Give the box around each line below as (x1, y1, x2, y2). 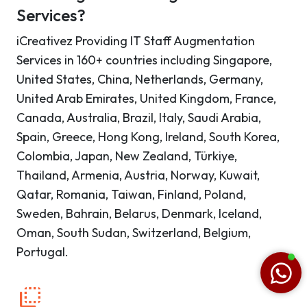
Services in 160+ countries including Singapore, (16, 52, 272, 69)
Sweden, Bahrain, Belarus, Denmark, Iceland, (16, 206, 262, 222)
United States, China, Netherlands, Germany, (16, 71, 263, 88)
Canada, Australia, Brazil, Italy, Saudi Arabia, (16, 110, 261, 126)
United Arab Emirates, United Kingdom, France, (16, 90, 276, 107)
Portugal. (16, 244, 69, 260)
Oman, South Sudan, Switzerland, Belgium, (16, 225, 251, 241)
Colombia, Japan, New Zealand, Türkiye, (16, 148, 237, 164)
